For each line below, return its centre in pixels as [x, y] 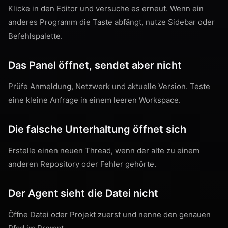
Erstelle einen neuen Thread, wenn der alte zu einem [104, 150]
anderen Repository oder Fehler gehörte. [82, 164]
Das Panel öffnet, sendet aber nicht [95, 65]
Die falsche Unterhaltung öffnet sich [97, 129]
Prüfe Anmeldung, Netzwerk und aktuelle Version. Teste [109, 86]
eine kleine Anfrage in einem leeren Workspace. [94, 100]
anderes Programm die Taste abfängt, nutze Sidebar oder [111, 22]
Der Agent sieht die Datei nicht [83, 193]
